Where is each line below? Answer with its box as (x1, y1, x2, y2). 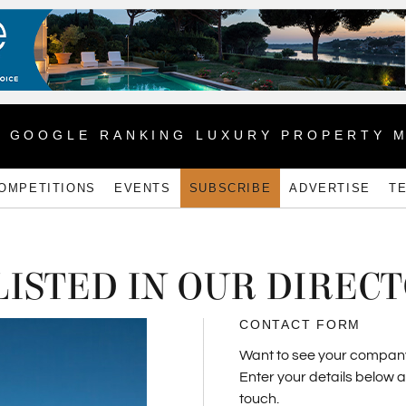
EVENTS (113, 181, 171, 195)
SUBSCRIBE (188, 181, 272, 195)
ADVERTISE (289, 181, 371, 195)
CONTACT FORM (239, 317, 361, 332)
